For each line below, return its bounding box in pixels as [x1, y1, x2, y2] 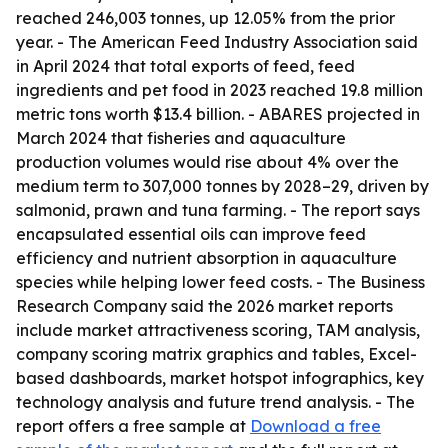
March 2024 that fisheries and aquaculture [16, 128, 346, 148]
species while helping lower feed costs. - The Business [16, 272, 425, 292]
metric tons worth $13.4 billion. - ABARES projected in [16, 104, 420, 124]
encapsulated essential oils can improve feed [16, 224, 366, 244]
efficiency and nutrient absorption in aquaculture [16, 248, 397, 268]
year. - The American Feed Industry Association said [16, 32, 418, 52]
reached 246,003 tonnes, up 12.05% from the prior [16, 8, 395, 28]
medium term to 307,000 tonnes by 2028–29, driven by [16, 176, 429, 196]
